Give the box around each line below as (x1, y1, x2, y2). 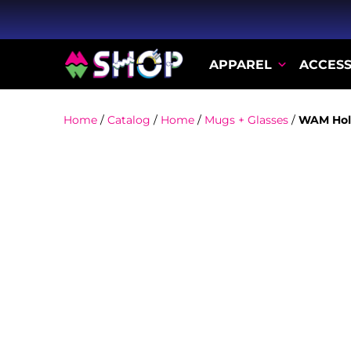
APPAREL (209, 56, 273, 72)
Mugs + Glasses (204, 112, 288, 127)
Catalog (107, 112, 150, 127)
